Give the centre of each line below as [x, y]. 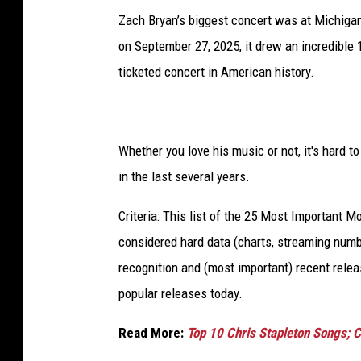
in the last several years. [184, 176]
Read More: [151, 332]
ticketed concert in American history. [216, 71]
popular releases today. [180, 293]
